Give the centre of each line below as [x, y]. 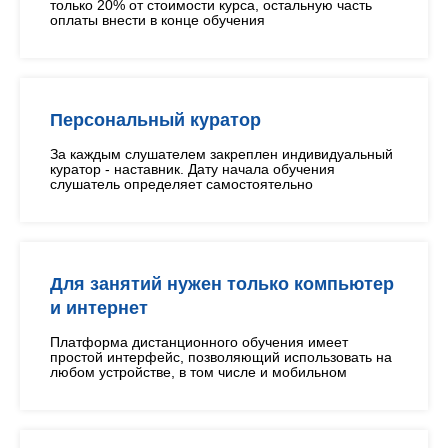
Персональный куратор [155, 120]
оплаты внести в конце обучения [157, 20]
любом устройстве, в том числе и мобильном [198, 372]
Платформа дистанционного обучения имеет [199, 342]
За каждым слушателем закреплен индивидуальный [221, 154]
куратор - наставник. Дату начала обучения [192, 169]
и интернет [99, 308]
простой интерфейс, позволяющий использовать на [221, 357]
